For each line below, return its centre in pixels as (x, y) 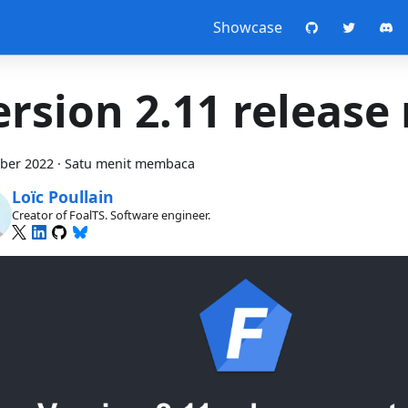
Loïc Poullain (62, 197)
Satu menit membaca (130, 163)
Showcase (247, 27)
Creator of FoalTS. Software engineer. (111, 215)
